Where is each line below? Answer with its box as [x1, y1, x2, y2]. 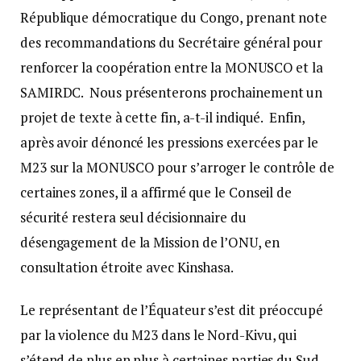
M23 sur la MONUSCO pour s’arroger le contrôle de [20, 157, 334, 176]
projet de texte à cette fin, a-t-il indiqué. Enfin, [20, 107, 305, 127]
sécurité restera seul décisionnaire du [20, 207, 247, 226]
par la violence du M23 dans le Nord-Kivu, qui [20, 325, 297, 344]
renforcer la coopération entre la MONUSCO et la [20, 57, 324, 77]
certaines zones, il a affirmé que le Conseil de [20, 182, 293, 201]
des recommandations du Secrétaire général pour [20, 32, 323, 52]
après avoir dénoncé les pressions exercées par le [20, 132, 318, 151]
